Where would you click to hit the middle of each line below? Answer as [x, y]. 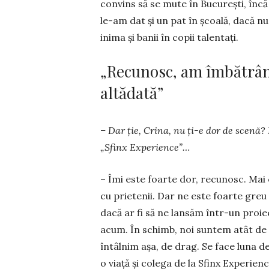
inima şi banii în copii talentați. [169, 37]
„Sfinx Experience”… [145, 147]
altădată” [132, 93]
